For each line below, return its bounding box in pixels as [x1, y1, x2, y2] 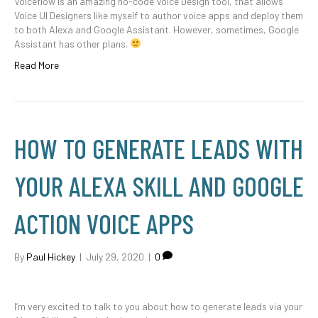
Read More [14, 59, 59, 71]
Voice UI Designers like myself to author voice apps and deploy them [14, 9, 303, 21]
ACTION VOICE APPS [14, 207, 194, 240]
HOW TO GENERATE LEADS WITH [14, 132, 303, 165]
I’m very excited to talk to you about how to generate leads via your [14, 300, 302, 312]
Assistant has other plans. [14, 38, 130, 50]
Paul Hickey [26, 251, 75, 263]
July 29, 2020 [86, 251, 144, 263]
